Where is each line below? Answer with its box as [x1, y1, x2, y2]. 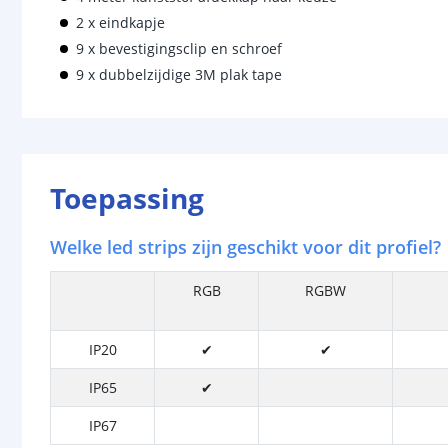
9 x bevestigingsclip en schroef [76, 39, 282, 58]
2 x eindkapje [76, 13, 165, 32]
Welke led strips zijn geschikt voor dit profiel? [50, 235, 441, 259]
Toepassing [50, 179, 204, 217]
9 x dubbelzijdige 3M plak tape [76, 65, 282, 84]
